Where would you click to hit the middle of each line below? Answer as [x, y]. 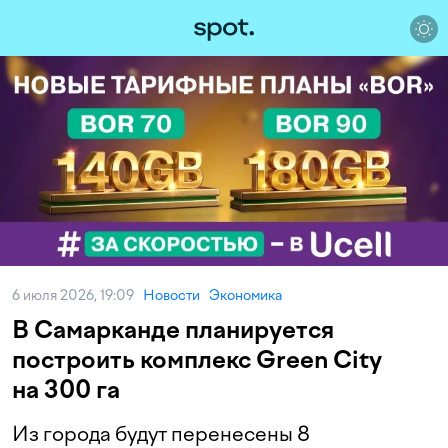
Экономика [245, 295]
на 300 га [66, 389]
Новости [171, 295]
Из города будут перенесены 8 [161, 434]
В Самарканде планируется [173, 329]
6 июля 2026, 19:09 [77, 295]
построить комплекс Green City [197, 359]
